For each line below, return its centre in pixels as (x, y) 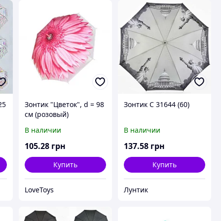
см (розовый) (46, 114)
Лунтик (136, 189)
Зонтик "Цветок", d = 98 (64, 104)
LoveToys (39, 189)
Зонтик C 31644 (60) (156, 104)
